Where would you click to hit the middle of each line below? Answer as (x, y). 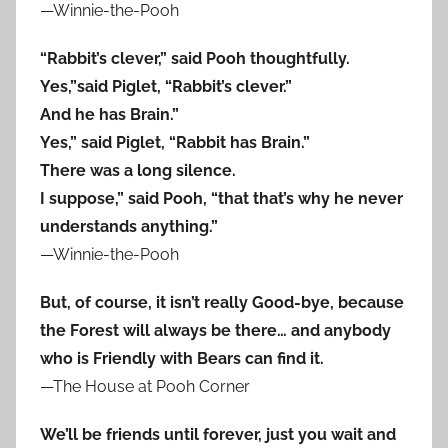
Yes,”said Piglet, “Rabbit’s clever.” (166, 87)
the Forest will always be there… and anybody (215, 331)
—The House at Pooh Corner (145, 387)
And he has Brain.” (109, 115)
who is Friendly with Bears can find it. (182, 359)
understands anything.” (129, 227)
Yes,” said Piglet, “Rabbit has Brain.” (175, 143)
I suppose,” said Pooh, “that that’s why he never (221, 199)
